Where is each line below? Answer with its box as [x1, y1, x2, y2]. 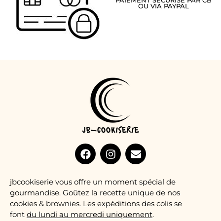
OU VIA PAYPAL [138, 2, 189, 10]
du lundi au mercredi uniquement [27, 210, 152, 220]
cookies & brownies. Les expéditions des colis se [10, 199, 182, 209]
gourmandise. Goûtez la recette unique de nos [10, 188, 180, 198]
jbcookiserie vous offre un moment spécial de [10, 177, 176, 187]
